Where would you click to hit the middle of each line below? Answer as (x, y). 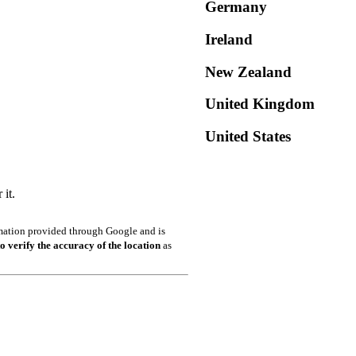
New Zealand (248, 72)
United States (248, 137)
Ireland (229, 39)
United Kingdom (260, 104)
